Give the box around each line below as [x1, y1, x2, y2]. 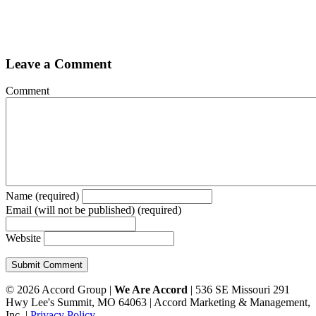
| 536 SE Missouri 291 [188, 284, 290, 296]
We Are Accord [114, 284, 188, 296]
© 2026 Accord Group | [6, 284, 114, 296]
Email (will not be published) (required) [6, 204, 181, 217]
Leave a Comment [6, 56, 111, 71]
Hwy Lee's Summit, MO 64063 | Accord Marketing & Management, [6, 296, 310, 309]
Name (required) [6, 190, 79, 202]
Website [6, 232, 41, 245]
